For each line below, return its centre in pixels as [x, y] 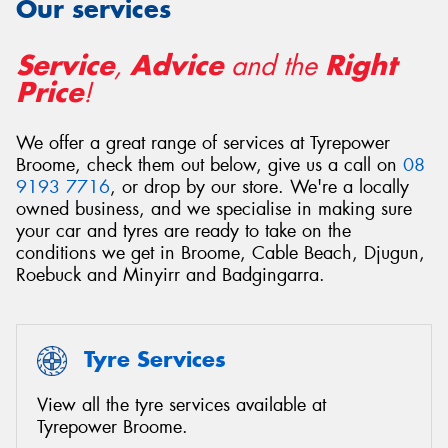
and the [274, 65]
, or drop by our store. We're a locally [259, 187]
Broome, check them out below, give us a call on [209, 165]
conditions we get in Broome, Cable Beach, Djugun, [220, 253]
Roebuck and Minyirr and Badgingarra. [170, 275]
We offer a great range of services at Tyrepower [203, 143]
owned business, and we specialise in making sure [214, 209]
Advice [176, 64]
